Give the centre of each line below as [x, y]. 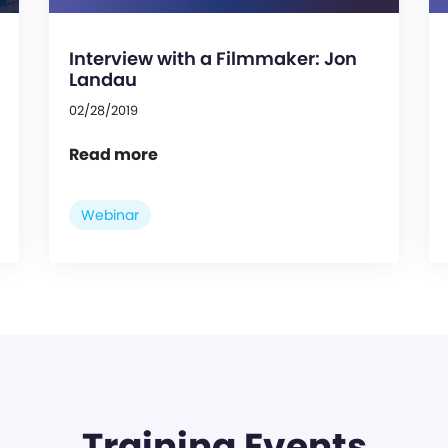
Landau [103, 80]
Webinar [110, 215]
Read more [113, 155]
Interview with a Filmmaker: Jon [213, 59]
